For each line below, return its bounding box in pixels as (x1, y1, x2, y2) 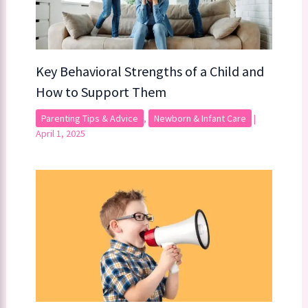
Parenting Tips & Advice (41, 111, 138, 124)
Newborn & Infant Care (153, 111, 246, 124)
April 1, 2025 (35, 126, 85, 140)
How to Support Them (35, 82, 166, 100)
